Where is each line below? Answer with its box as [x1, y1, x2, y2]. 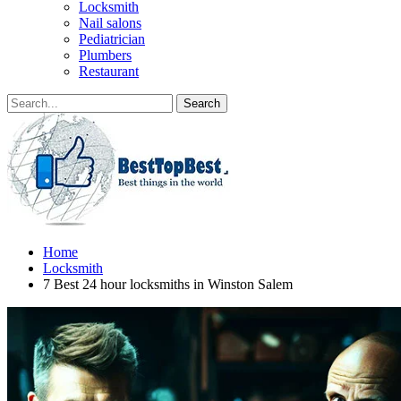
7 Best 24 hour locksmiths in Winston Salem [43, 277, 293, 292]
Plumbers [79, 47, 132, 63]
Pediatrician [79, 31, 145, 47]
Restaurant [79, 64, 139, 79]
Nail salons [79, 15, 141, 30]
